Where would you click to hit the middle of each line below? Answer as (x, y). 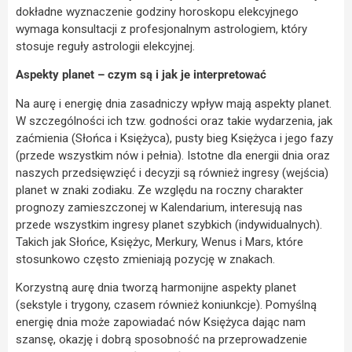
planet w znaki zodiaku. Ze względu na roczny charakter (159, 190)
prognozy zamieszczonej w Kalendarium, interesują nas (159, 207)
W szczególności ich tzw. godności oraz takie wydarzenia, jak (174, 121)
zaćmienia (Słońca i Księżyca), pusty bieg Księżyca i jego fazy (174, 138)
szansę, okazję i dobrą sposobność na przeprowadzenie (161, 340)
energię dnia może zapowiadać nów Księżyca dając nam (161, 323)
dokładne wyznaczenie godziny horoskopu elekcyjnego (157, 11)
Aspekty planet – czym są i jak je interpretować (141, 75)
